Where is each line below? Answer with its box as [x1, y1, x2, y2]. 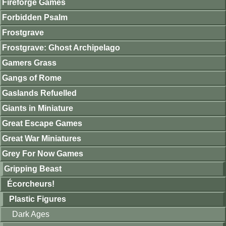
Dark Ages [12, 210, 49, 218]
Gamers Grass [2, 59, 56, 67]
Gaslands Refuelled [2, 89, 77, 97]
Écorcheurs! [7, 180, 54, 188]
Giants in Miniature [2, 104, 73, 112]
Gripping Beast [4, 164, 62, 173]
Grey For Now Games [2, 149, 83, 158]
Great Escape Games [2, 119, 82, 128]
